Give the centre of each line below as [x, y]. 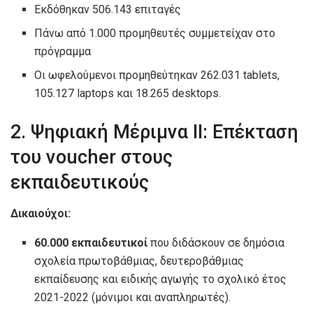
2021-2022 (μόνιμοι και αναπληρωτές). [134, 297]
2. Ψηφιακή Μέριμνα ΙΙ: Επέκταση [154, 132]
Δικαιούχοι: [42, 213]
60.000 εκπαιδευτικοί [93, 242]
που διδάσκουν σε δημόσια [218, 242]
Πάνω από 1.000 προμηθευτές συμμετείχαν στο [155, 34]
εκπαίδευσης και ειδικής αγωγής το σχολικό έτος [161, 279]
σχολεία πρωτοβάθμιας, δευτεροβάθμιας [139, 261]
